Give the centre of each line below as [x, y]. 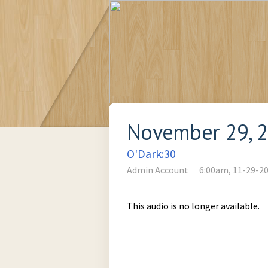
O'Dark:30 [151, 153]
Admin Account [158, 170]
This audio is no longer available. [193, 206]
